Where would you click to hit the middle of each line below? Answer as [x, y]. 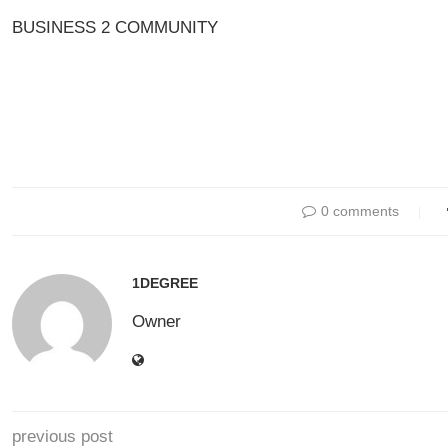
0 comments [359, 211]
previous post [62, 436]
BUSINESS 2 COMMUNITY [115, 27]
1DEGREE [165, 283]
